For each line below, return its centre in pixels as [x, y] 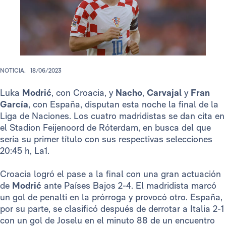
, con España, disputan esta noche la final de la [123, 104]
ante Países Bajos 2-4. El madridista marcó [129, 186]
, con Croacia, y [83, 93]
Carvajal [164, 93]
